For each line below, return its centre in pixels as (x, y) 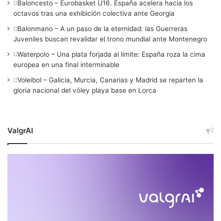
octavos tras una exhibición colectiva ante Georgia (94, 13)
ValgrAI (20, 130)
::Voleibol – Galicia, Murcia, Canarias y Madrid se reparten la (108, 80)
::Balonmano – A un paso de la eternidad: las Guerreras (100, 28)
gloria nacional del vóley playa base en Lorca (85, 90)
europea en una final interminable (66, 64)
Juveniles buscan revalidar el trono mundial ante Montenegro (110, 39)
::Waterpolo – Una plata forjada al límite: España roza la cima (109, 54)
